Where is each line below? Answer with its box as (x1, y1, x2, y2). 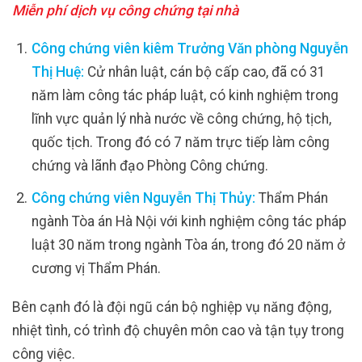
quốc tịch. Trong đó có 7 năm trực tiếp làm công (31, 134, 330, 151)
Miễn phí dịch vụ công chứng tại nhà (12, 2, 238, 19)
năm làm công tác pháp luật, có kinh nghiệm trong (31, 87, 339, 104)
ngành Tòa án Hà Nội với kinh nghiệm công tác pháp (31, 213, 347, 230)
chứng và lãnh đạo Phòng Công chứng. (31, 158, 268, 175)
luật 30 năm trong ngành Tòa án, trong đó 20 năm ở (31, 237, 345, 254)
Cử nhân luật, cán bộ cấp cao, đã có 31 (83, 64, 326, 81)
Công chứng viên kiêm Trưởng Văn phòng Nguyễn (31, 40, 348, 57)
